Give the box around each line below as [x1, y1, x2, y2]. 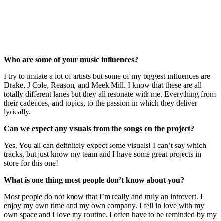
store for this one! [4, 158, 60, 167]
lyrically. [4, 107, 33, 116]
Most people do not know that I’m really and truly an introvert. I [4, 192, 203, 201]
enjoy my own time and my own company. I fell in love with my [4, 201, 204, 210]
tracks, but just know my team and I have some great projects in [4, 149, 201, 158]
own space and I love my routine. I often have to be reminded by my [4, 210, 217, 219]
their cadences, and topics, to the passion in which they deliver [4, 98, 197, 107]
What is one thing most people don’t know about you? [4, 175, 184, 184]
